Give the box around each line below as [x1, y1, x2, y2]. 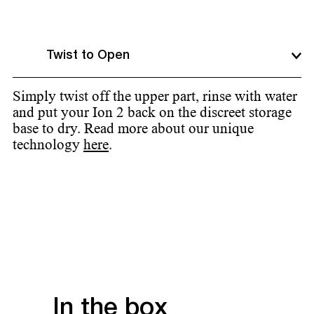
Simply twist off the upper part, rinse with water [13, 88, 297, 105]
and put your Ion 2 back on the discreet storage [13, 104, 292, 121]
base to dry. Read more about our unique [13, 120, 254, 137]
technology [13, 136, 83, 153]
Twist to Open [46, 49, 130, 62]
